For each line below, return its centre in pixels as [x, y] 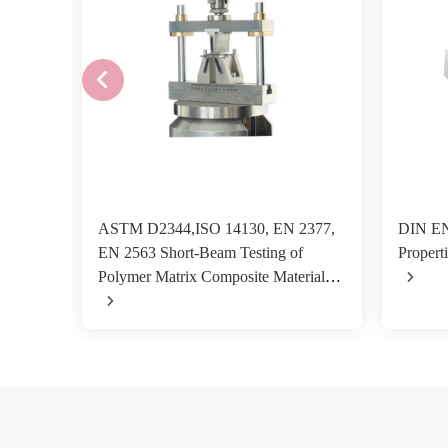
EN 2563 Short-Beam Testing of [200, 252]
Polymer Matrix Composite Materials [214, 276]
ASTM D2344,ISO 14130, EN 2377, [216, 228]
